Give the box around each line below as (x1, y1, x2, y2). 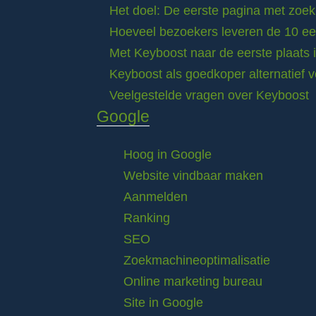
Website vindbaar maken (123, 169, 263, 183)
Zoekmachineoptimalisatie (123, 253, 270, 267)
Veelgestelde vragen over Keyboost (109, 88, 309, 102)
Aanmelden (123, 190, 188, 204)
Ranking (123, 211, 170, 225)
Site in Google (123, 296, 203, 310)
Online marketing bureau (123, 274, 262, 288)
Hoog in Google (123, 147, 212, 162)
